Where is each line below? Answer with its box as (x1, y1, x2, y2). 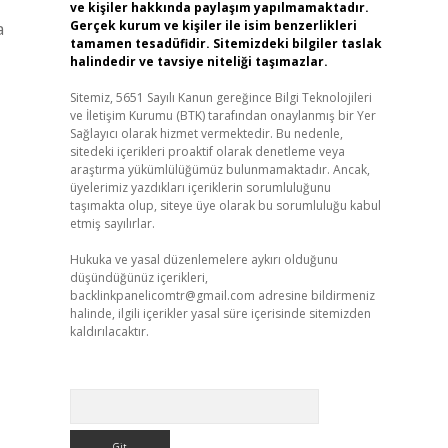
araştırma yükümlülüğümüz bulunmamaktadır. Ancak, (69, 161, 370, 178)
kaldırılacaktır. (69, 323, 149, 340)
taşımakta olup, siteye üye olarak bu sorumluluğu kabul (69, 197, 381, 214)
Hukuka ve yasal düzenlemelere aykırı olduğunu (69, 251, 338, 268)
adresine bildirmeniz (254, 287, 375, 304)
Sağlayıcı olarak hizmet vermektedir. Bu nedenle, (69, 125, 343, 142)
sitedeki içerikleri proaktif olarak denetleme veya (69, 143, 345, 160)
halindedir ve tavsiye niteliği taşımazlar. (69, 53, 328, 70)
